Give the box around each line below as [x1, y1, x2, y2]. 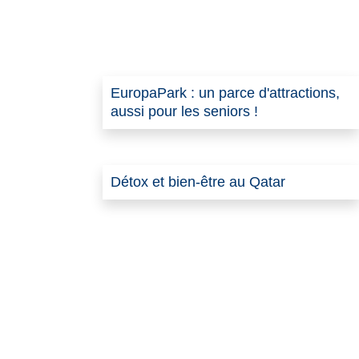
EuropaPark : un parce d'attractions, [111, 85, 340, 102]
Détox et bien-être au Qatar [111, 174, 285, 191]
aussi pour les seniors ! [111, 103, 258, 120]
